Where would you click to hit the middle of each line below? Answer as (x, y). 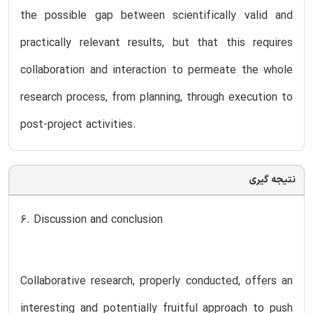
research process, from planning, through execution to (156, 97)
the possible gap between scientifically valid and (156, 16)
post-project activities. (78, 125)
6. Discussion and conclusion (92, 220)
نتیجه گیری (272, 180)
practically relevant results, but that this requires (156, 43)
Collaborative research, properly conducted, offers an (156, 281)
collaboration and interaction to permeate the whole (156, 70)
